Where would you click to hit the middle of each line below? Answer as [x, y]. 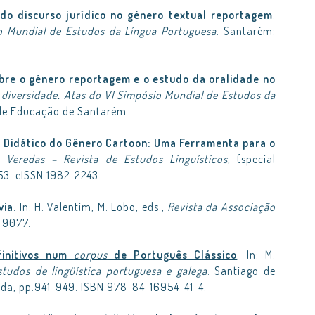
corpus [90, 255]
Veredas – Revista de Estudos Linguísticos [117, 159]
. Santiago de [241, 271]
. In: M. [256, 255]
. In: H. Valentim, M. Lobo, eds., [90, 207]
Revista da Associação [221, 207]
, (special [251, 159]
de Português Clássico [172, 255]
